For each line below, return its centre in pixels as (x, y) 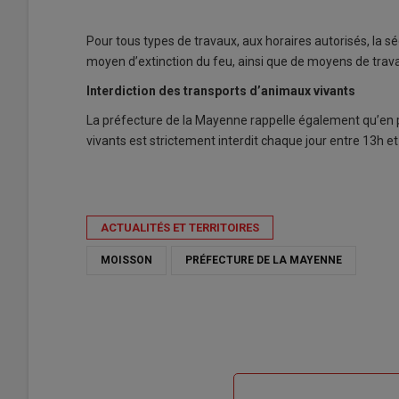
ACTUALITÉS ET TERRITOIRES (180, 228)
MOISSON (126, 261)
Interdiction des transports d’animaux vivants (221, 91)
